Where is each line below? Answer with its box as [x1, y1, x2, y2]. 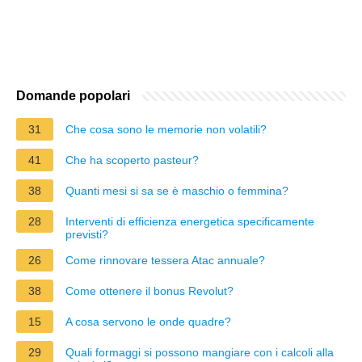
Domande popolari [16, 88, 130, 103]
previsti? [65, 227, 108, 241]
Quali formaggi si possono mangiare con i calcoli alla [65, 345, 334, 359]
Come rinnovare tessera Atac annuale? [65, 253, 265, 267]
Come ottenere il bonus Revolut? [65, 284, 234, 297]
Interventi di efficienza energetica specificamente [65, 214, 314, 228]
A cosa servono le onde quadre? [65, 314, 231, 328]
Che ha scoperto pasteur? [65, 153, 199, 166]
